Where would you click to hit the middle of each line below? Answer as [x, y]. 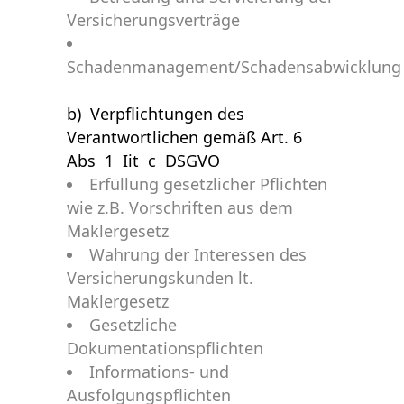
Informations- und [159, 372]
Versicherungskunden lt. [160, 278]
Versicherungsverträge [153, 20]
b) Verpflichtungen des [156, 114]
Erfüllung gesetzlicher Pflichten [208, 184]
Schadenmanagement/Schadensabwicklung [234, 67]
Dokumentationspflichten [165, 348]
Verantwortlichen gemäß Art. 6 [184, 137]
